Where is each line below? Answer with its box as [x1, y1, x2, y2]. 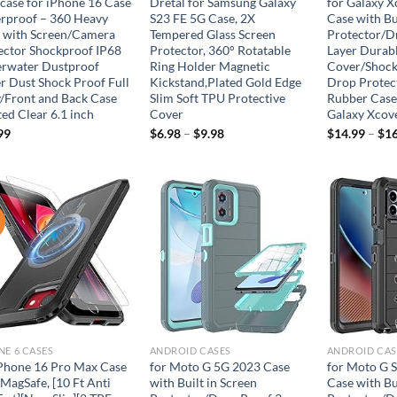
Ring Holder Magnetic [149, 58, 270, 74]
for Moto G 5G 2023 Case [149, 358, 290, 374]
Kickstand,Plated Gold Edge [149, 74, 301, 90]
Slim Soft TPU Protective [149, 90, 285, 106]
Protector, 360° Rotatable [149, 43, 291, 58]
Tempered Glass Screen [149, 27, 276, 43]
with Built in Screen [149, 374, 257, 390]
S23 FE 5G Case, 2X [149, 11, 255, 27]
